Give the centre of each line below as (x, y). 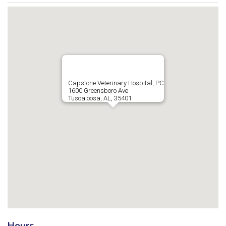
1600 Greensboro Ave (98, 91)
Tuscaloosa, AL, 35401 (100, 98)
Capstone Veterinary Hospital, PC (116, 83)
